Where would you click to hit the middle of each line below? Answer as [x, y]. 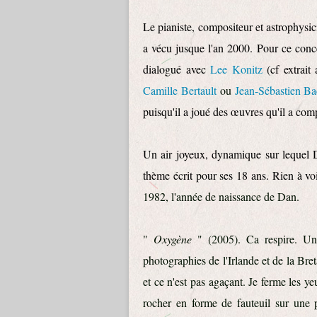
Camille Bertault [180, 90]
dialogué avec [177, 69]
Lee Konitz [236, 69]
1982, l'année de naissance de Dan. [223, 196]
